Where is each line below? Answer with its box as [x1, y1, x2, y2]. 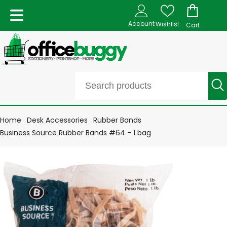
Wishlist [155, 19, 179, 28]
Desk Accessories [27, 115, 88, 125]
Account [128, 19, 155, 28]
